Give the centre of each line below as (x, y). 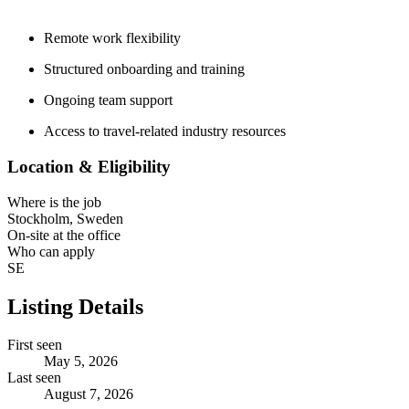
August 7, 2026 (89, 394)
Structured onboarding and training (144, 69)
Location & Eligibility (89, 166)
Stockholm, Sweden (65, 218)
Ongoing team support (108, 100)
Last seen (34, 378)
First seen (35, 345)
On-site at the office (64, 235)
